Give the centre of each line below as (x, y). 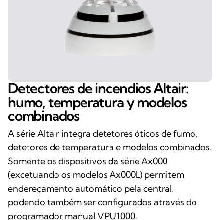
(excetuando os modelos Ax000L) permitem (96, 174)
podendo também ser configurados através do (102, 202)
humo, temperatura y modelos (97, 102)
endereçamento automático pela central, (91, 188)
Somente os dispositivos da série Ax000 (88, 161)
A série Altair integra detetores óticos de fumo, (103, 133)
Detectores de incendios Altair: (98, 88)
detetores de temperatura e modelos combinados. (110, 147)
